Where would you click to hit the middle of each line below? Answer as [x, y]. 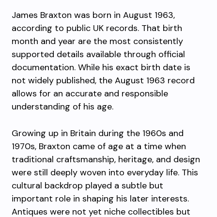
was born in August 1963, [123, 15]
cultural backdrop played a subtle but [87, 186]
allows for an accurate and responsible [90, 93]
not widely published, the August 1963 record [103, 80]
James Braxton [42, 15]
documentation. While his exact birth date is [101, 67]
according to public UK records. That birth [97, 28]
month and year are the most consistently [97, 41]
